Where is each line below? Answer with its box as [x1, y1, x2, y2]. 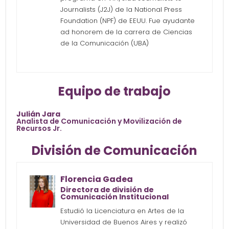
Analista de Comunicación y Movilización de [16, 116, 182, 127]
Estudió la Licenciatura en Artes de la [60, 206, 185, 216]
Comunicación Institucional [60, 192, 169, 202]
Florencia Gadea [60, 173, 133, 186]
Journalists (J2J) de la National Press [60, 5, 182, 15]
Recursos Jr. [16, 123, 62, 134]
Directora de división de [60, 185, 154, 195]
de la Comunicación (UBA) [60, 38, 149, 49]
